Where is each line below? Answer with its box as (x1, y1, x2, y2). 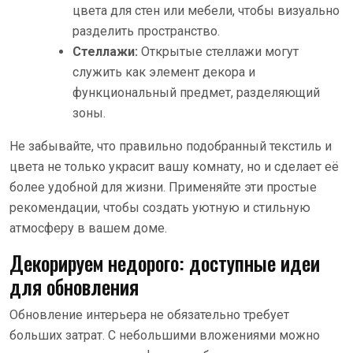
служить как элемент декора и (72, 64, 255, 80)
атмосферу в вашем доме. (9, 220, 167, 236)
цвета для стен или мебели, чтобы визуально (72, 2, 340, 18)
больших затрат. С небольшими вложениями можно (9, 327, 320, 343)
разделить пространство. (72, 23, 220, 39)
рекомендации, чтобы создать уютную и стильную (9, 199, 310, 215)
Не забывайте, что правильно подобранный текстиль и (9, 138, 332, 154)
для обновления (9, 271, 139, 301)
